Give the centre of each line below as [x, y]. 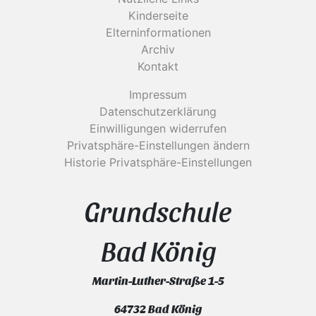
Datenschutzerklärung [158, 111]
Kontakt [158, 66]
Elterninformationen [158, 32]
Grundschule [158, 210]
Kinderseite [158, 16]
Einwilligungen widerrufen [158, 128]
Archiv [158, 49]
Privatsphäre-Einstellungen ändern [158, 145]
